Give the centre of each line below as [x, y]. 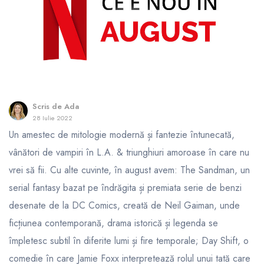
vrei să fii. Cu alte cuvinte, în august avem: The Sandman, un [129, 170]
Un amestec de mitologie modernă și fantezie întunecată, [122, 135]
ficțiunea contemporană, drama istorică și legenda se [113, 223]
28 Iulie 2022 [52, 118]
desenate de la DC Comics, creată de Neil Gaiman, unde [124, 206]
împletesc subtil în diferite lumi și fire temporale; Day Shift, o [129, 241]
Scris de [48, 106]
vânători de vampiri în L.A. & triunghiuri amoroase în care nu [129, 153]
